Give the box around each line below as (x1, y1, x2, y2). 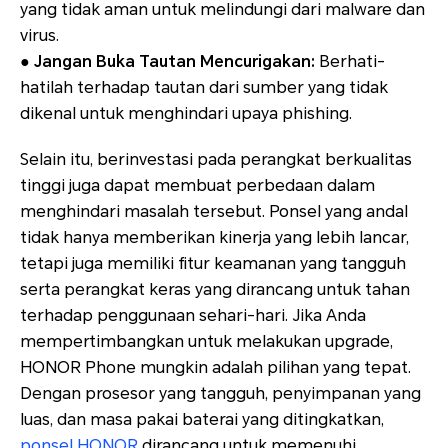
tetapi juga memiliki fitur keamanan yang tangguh (20, 254, 406, 274)
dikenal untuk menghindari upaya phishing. (20, 104, 352, 124)
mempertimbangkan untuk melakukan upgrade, (20, 332, 393, 352)
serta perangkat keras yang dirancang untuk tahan (20, 280, 410, 300)
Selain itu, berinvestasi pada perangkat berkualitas (20, 150, 412, 170)
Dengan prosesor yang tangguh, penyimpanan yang (20, 384, 421, 404)
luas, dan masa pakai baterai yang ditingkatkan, (20, 410, 384, 430)
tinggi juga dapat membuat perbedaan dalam (20, 176, 375, 196)
